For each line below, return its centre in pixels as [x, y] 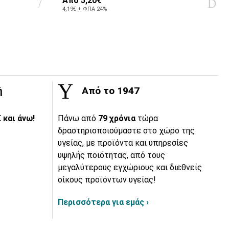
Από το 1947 [109, 91]
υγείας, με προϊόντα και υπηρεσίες [123, 143]
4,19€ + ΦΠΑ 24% [85, 9]
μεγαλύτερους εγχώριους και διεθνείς [130, 168]
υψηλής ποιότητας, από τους [111, 155]
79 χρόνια [118, 119]
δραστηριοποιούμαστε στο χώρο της [126, 131]
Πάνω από [78, 119]
